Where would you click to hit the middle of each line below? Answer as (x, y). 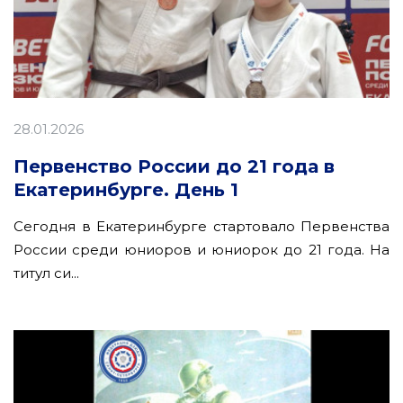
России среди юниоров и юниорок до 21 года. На (201, 249)
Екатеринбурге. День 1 (126, 189)
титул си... (46, 273)
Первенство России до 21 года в (174, 166)
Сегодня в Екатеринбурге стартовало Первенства (201, 226)
